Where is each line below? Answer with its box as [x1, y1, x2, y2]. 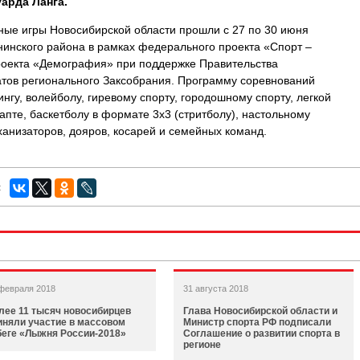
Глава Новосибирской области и [183, 305, 337, 317]
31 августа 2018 [183, 284, 248, 293]
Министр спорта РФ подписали [183, 317, 331, 328]
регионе [183, 339, 221, 350]
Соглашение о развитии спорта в [183, 328, 340, 339]
